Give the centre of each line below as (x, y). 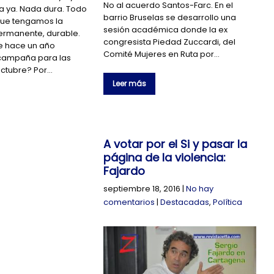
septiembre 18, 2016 (142, 189)
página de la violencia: (165, 158)
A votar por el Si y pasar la (176, 144)
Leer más (130, 84)
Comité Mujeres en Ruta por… (162, 54)
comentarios (129, 202)
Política (228, 202)
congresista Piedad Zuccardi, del (170, 42)
